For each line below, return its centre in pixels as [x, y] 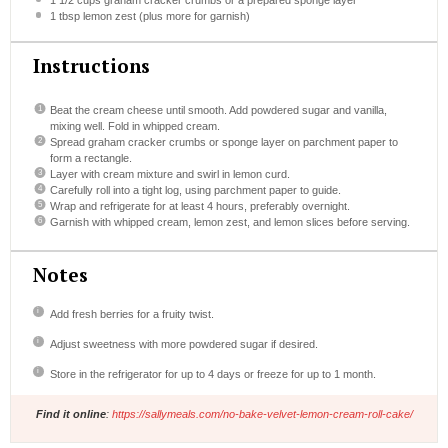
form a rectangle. [90, 157]
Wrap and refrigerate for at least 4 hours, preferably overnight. [199, 205]
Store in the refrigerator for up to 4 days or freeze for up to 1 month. [212, 373]
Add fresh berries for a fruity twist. [131, 313]
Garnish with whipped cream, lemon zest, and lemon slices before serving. [229, 221]
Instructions [91, 65]
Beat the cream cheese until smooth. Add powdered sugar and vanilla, [218, 109]
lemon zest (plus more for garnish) [164, 16]
